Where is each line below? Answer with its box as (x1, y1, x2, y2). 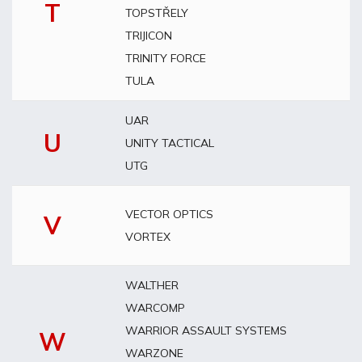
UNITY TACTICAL (125, 136, 214, 150)
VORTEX (125, 229, 170, 244)
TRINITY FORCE (125, 51, 206, 65)
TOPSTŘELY (125, 6, 188, 20)
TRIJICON (125, 28, 172, 43)
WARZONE (125, 346, 183, 360)
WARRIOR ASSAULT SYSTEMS (125, 323, 287, 338)
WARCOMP (125, 301, 185, 315)
